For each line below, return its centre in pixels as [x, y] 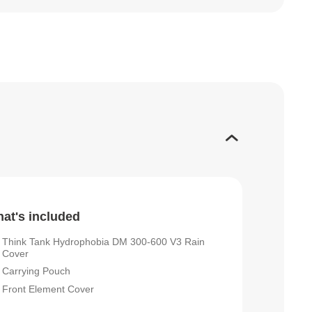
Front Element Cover [48, 289]
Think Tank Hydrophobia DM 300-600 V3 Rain [103, 241]
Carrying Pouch [36, 271]
